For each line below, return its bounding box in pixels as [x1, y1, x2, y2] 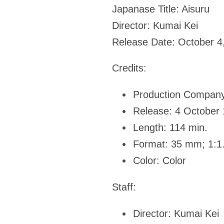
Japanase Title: [112, 3, 179, 14]
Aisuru [181, 3, 209, 14]
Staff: [112, 181, 136, 192]
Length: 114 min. [133, 122, 207, 133]
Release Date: [112, 36, 178, 47]
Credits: [112, 62, 149, 74]
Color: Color [133, 155, 186, 166]
